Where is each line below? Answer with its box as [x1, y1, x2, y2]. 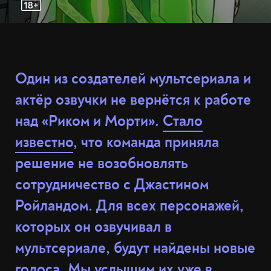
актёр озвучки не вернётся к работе [15, 91, 251, 109]
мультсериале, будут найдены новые [15, 239, 255, 258]
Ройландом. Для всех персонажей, [15, 197, 244, 215]
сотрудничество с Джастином [15, 175, 209, 194]
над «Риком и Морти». [15, 112, 163, 131]
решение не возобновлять [15, 154, 188, 173]
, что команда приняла [73, 133, 219, 152]
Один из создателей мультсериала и [15, 70, 251, 88]
